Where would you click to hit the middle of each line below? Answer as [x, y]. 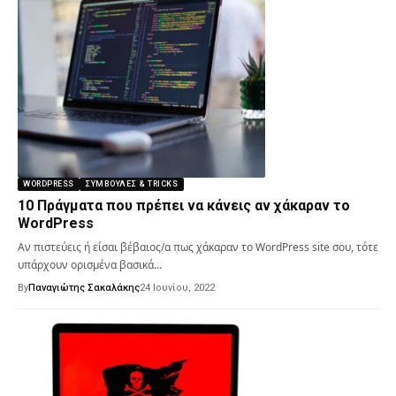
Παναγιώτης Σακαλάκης [84, 287]
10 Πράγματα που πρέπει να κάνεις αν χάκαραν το [184, 205]
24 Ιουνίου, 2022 [177, 287]
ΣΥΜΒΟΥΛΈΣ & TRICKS [132, 183]
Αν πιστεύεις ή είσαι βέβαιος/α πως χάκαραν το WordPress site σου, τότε [198, 247]
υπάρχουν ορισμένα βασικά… [90, 264]
